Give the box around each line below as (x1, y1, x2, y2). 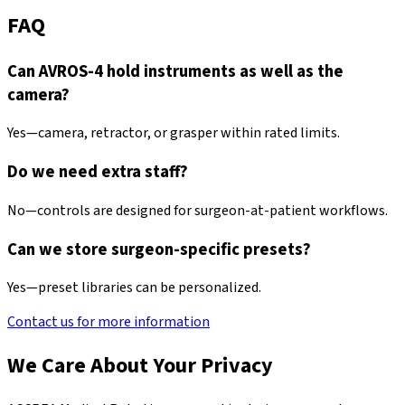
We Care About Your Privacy (7, 350, 273, 382)
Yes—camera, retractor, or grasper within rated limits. (7, 123, 340, 144)
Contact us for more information (7, 312, 210, 333)
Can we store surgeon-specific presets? (7, 237, 311, 261)
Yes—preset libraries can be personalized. (7, 278, 261, 298)
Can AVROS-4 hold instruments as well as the (7, 59, 344, 83)
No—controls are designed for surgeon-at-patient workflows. (7, 200, 388, 221)
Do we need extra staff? (7, 160, 188, 184)
